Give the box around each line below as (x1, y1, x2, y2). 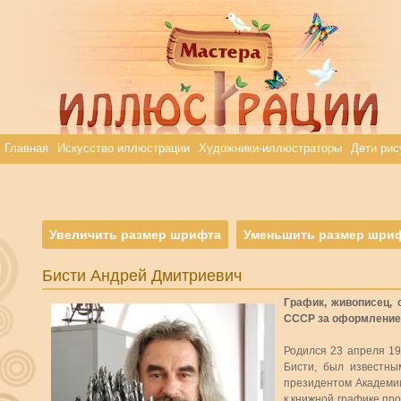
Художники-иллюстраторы (199, 141, 342, 155)
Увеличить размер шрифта (49, 227, 221, 242)
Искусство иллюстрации (57, 141, 190, 155)
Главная (4, 141, 48, 155)
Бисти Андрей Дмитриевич (42, 267, 242, 285)
